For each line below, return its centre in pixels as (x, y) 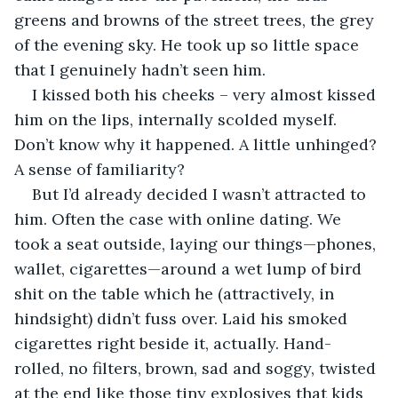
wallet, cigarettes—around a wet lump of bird (190, 268)
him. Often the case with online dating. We (180, 219)
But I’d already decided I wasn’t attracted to (201, 194)
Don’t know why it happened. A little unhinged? (198, 144)
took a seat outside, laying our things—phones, (197, 243)
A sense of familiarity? (99, 169)
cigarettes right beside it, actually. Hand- (173, 343)
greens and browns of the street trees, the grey (196, 20)
